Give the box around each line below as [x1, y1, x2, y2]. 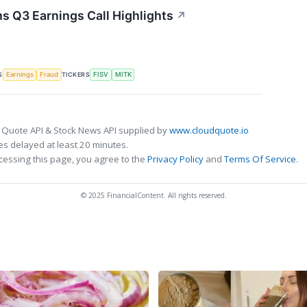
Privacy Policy [147, 153, 204, 166]
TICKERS [62, 70, 90, 78]
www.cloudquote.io [169, 124, 249, 137]
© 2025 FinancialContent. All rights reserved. [80, 191, 227, 201]
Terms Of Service [224, 153, 296, 166]
